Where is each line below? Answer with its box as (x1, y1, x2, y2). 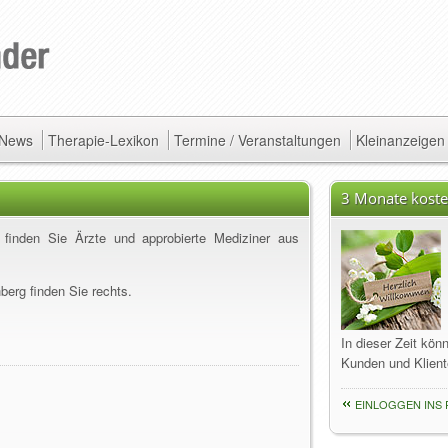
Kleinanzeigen (356, 130, 445, 150)
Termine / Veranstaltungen (174, 130, 341, 150)
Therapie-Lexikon (48, 130, 159, 150)
